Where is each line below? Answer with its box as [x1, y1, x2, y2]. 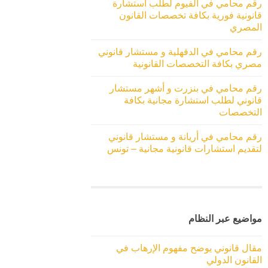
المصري [230, 22, 262, 32]
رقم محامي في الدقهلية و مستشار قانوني [98, 46, 262, 57]
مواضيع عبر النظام [188, 214, 262, 224]
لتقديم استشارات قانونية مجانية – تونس [107, 143, 262, 154]
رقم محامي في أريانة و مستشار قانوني [108, 131, 262, 142]
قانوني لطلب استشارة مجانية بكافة [124, 95, 262, 105]
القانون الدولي [206, 255, 262, 266]
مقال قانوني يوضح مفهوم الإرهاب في [116, 243, 262, 254]
